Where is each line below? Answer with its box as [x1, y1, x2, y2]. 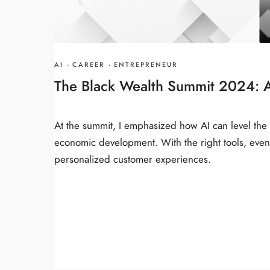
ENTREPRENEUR [114, 60, 178, 70]
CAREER [72, 60, 105, 70]
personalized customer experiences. [54, 151, 211, 166]
